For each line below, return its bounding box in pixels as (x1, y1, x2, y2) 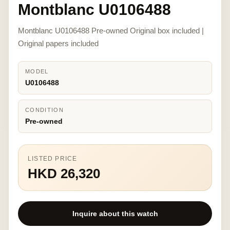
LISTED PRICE (28, 155, 78, 162)
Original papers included (18, 39, 99, 48)
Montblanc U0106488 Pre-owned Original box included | (18, 26, 204, 35)
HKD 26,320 (28, 166, 100, 181)
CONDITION (25, 107, 64, 113)
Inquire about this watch (72, 209, 158, 218)
